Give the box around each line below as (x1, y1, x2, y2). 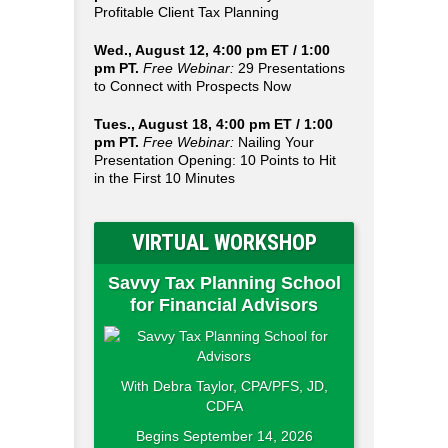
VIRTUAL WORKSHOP (131, 230, 317, 255)
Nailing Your (234, 134, 314, 150)
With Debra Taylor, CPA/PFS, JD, (120, 378, 328, 394)
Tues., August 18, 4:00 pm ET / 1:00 (94, 116, 333, 132)
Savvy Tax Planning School (107, 273, 341, 293)
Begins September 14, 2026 (135, 428, 313, 444)
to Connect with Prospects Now (94, 78, 291, 94)
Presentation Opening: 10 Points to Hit (94, 152, 336, 168)
